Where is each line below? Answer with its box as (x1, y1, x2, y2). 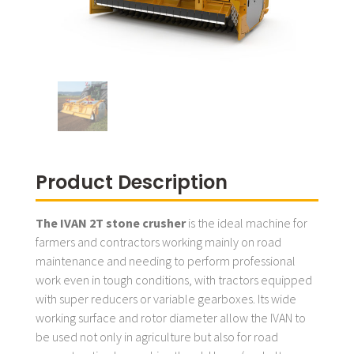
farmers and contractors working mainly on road (36, 234, 281, 250)
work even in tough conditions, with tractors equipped (36, 272, 312, 288)
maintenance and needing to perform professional (36, 253, 296, 269)
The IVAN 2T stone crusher (36, 215, 186, 232)
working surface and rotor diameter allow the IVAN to (36, 310, 306, 326)
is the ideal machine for (186, 215, 307, 232)
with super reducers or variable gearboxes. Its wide (36, 291, 296, 307)
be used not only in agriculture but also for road (36, 329, 278, 345)
